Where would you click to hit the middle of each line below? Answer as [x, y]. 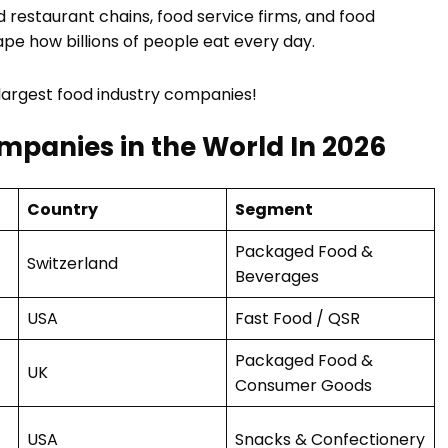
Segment [274, 210]
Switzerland [72, 264]
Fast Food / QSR [297, 319]
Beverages [277, 277]
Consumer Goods [303, 386]
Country [62, 210]
